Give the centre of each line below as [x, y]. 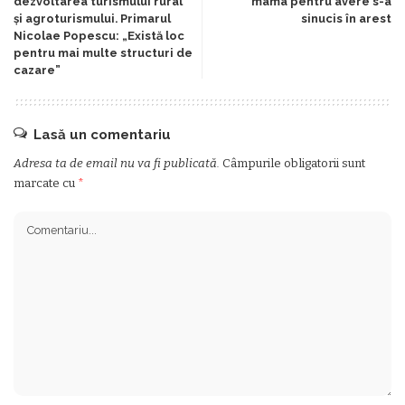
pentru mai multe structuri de [103, 53]
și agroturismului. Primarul [92, 19]
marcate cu [46, 183]
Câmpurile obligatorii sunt [294, 163]
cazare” [37, 70]
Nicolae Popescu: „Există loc [99, 36]
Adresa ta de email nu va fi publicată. [117, 163]
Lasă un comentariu [102, 135]
